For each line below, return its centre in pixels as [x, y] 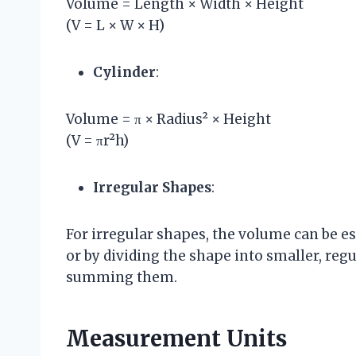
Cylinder [124, 72]
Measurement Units [176, 338]
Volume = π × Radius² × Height [168, 119]
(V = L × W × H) [115, 25]
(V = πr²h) [97, 140]
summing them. [122, 277]
